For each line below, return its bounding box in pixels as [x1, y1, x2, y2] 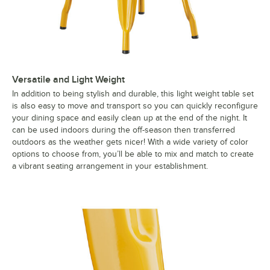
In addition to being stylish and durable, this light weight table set [12, 89, 254, 99]
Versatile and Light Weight [12, 74, 125, 86]
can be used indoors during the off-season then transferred [12, 125, 235, 135]
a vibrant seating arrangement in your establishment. [12, 162, 208, 171]
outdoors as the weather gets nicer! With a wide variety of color [12, 137, 248, 147]
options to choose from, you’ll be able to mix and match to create [12, 149, 254, 159]
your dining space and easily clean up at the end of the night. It [12, 113, 247, 123]
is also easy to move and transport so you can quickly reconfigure [12, 101, 258, 111]
